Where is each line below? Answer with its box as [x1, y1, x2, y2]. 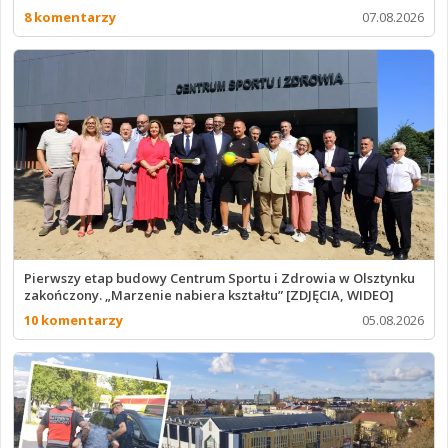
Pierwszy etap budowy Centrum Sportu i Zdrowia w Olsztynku [24, 269, 415, 288]
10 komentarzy [24, 311, 123, 330]
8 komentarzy [24, 8, 116, 27]
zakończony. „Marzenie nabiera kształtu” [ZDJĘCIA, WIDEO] [24, 286, 394, 305]
